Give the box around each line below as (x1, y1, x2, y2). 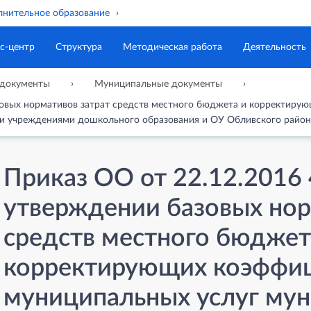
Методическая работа (123, 42, 223, 52)
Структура (56, 42, 103, 52)
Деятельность (243, 42, 307, 52)
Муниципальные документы (94, 79, 222, 89)
